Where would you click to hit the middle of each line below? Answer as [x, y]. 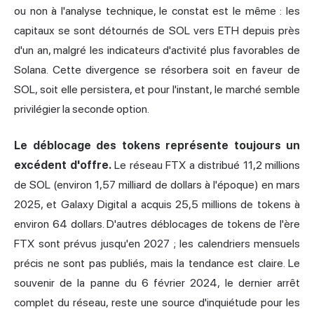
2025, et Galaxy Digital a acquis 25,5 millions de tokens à [157, 205]
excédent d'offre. [63, 165]
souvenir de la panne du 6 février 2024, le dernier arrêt [157, 283]
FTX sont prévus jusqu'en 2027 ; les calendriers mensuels [157, 244]
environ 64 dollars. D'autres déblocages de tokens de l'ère [157, 224]
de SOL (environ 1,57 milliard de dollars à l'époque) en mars [157, 185]
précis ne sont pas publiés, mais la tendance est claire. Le [157, 264]
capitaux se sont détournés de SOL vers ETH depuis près [157, 31]
